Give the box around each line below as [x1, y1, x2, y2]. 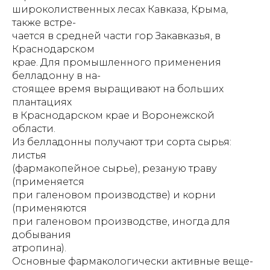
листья [12, 149, 46, 161]
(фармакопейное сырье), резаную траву [12, 163, 217, 174]
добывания [12, 229, 71, 240]
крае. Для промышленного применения [12, 57, 221, 68]
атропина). [12, 242, 66, 254]
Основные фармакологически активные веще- [12, 256, 253, 267]
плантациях [12, 96, 72, 108]
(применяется [12, 176, 84, 187]
